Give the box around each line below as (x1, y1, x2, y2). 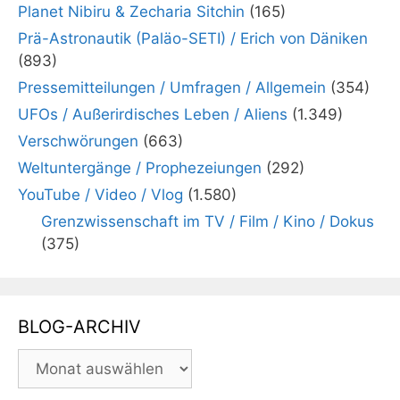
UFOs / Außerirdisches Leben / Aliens (18, 104, 287, 123)
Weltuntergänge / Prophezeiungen (18, 158, 262, 177)
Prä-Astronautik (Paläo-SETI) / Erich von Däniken (18, 29, 368, 47)
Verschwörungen (18, 131, 138, 150)
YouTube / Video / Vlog (18, 185, 183, 204)
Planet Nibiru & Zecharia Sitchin (18, 2, 245, 21)
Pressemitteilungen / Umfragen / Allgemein (18, 78, 326, 96)
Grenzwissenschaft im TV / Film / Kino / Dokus (40, 212, 374, 230)
